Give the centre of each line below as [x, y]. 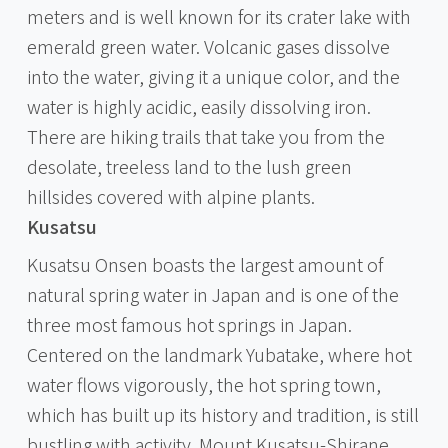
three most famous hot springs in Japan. [189, 323]
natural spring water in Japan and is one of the [212, 293]
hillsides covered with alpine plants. [170, 195]
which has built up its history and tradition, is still [222, 413]
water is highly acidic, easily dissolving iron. [198, 105]
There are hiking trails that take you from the [205, 135]
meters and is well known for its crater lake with [218, 15]
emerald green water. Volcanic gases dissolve [208, 45]
